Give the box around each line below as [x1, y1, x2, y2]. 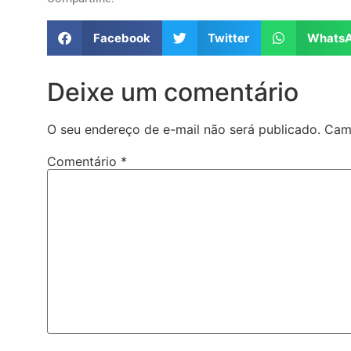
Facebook [92, 30, 150, 45]
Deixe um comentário [47, 77, 299, 108]
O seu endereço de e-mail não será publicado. [47, 121, 320, 138]
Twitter [208, 30, 249, 45]
